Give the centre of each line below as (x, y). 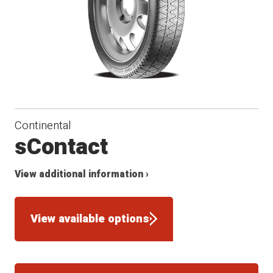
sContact (62, 147)
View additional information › (82, 174)
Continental (43, 125)
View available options (90, 219)
